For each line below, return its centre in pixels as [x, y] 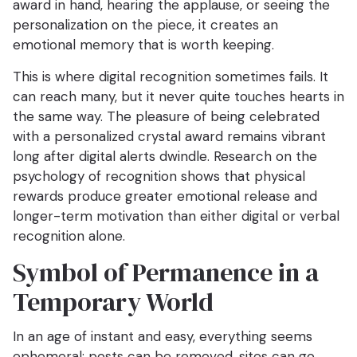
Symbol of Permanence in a [166, 273]
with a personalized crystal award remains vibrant [169, 137]
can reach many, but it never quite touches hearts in [178, 97]
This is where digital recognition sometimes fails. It [171, 77]
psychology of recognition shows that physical [159, 177]
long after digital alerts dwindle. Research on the [165, 157]
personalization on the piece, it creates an [145, 25]
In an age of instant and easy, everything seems [163, 337]
